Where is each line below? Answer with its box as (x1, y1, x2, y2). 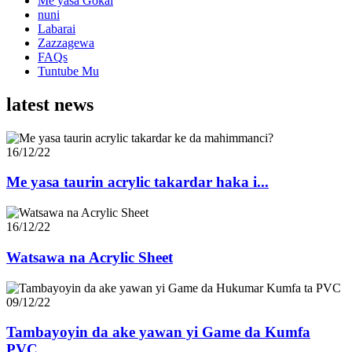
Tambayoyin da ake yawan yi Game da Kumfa (6, 324, 310, 341)
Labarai (38, 21, 75, 35)
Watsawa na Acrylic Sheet (6, 248, 173, 266)
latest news (6, 93, 93, 115)
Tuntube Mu (38, 64, 99, 78)
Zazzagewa (38, 35, 94, 49)
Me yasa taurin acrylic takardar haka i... (6, 174, 269, 191)
